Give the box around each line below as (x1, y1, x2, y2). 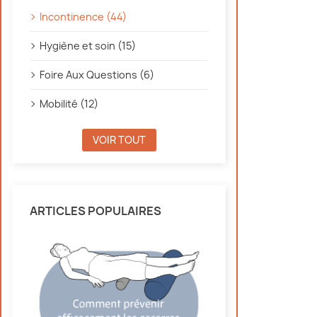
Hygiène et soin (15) (40, 39, 136, 52)
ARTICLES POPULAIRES (30, 203, 161, 219)
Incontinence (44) (40, 10, 127, 23)
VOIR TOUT (92, 133, 146, 146)
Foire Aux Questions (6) (40, 68, 154, 81)
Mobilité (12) (40, 97, 98, 110)
